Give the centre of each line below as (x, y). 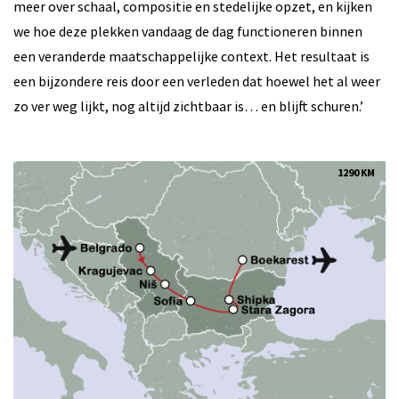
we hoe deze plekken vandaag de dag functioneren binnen (188, 31)
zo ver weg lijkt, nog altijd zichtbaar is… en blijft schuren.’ (188, 106)
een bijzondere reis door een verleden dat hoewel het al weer (197, 81)
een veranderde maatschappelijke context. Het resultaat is (191, 56)
